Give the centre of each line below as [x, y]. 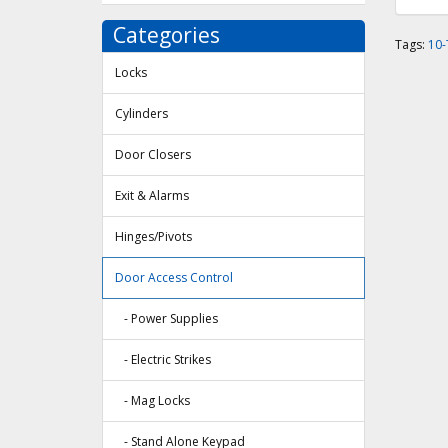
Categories [166, 35]
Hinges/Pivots [153, 237]
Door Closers [153, 155]
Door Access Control [174, 278]
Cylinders [141, 114]
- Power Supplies [166, 319]
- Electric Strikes [163, 360]
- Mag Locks [152, 401]
